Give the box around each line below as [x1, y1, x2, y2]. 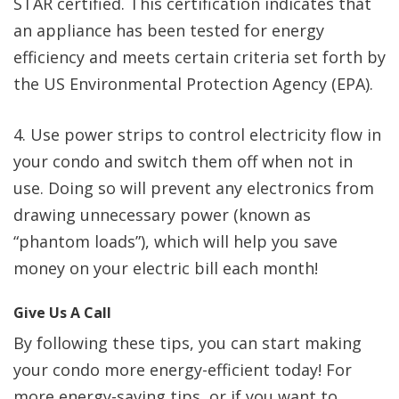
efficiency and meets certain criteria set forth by [13, 46, 386, 69]
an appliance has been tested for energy [13, 20, 324, 42]
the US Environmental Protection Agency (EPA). [13, 73, 378, 95]
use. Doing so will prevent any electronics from [13, 177, 374, 199]
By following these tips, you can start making [13, 332, 362, 354]
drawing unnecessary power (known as [13, 204, 311, 226]
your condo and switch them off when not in [13, 151, 353, 173]
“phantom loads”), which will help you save [13, 231, 338, 253]
